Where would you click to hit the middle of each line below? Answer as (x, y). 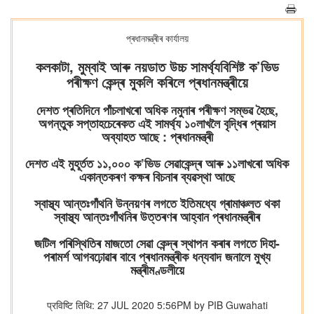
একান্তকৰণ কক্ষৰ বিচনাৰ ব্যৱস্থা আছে (157, 177)
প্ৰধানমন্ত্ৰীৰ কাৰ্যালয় (157, 38)
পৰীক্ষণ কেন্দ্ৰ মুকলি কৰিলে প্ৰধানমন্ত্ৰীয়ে (157, 82)
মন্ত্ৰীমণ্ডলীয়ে (157, 270)
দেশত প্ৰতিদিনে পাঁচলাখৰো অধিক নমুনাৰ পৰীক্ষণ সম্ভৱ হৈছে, (157, 110)
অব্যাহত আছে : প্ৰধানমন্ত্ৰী (157, 137)
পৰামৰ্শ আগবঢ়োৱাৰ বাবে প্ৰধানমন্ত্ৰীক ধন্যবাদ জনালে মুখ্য (157, 257)
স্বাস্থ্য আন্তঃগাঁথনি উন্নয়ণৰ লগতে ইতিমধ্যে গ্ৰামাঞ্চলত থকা (157, 203)
